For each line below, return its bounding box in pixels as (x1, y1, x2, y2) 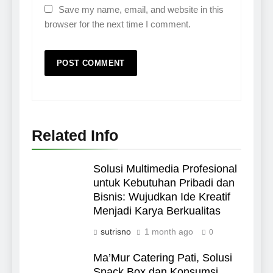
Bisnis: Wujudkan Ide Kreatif (93, 191, 230, 204)
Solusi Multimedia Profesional (93, 163, 237, 175)
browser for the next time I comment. (44, 19, 191, 30)
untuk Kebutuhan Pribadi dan (93, 177, 235, 190)
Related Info (32, 127, 118, 144)
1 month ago (144, 227, 193, 237)
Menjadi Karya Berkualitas (93, 205, 221, 218)
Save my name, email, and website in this (58, 4, 224, 15)
